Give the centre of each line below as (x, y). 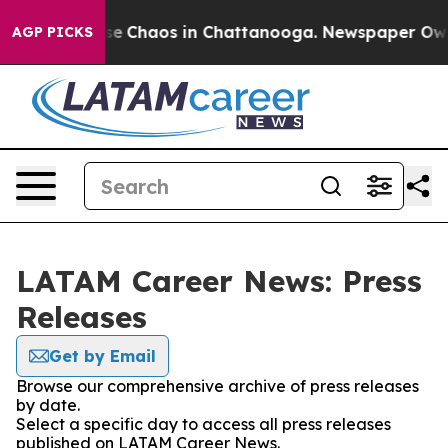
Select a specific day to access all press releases (203, 424)
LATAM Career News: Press (219, 281)
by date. (48, 405)
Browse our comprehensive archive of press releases (217, 386)
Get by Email (102, 356)
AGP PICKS (52, 32)
